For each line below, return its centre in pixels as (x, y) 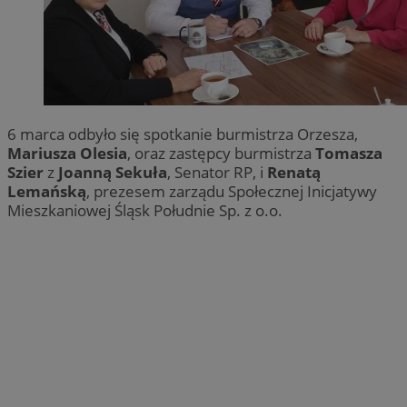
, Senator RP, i (217, 172)
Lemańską (47, 191)
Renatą (294, 172)
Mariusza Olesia (67, 153)
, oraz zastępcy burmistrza (221, 153)
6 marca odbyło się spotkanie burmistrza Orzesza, (183, 134)
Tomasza (349, 153)
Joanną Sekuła (113, 172)
